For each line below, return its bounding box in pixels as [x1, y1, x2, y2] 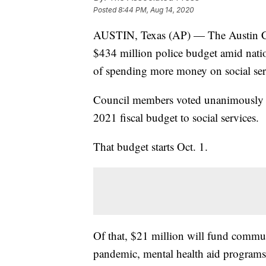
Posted [93, 5, 118, 14]
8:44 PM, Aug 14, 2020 [118, 5, 194, 14]
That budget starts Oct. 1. [93, 138, 208, 154]
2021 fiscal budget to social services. [93, 109, 259, 125]
